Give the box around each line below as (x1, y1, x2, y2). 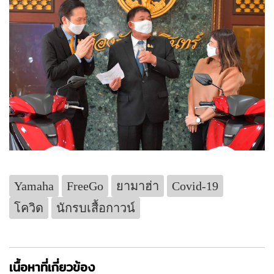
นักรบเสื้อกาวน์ (56, 201, 135, 215)
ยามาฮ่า (116, 179, 159, 193)
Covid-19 (172, 179, 218, 193)
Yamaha (14, 179, 54, 193)
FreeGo (67, 179, 103, 193)
